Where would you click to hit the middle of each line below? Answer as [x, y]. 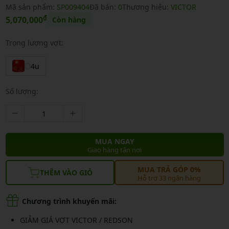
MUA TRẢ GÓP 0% [169, 169]
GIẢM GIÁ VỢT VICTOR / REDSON [76, 220]
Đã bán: [104, 7]
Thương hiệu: [146, 7]
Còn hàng [69, 20]
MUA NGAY [114, 141]
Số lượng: [22, 91]
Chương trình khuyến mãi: [69, 201]
